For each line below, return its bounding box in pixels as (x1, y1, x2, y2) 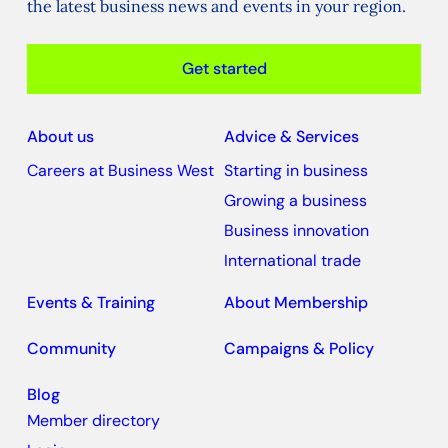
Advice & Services (224, 126, 359, 147)
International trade (224, 250, 361, 271)
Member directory (26, 410, 160, 431)
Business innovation (224, 220, 369, 241)
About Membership (224, 292, 368, 313)
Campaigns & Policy (224, 338, 374, 359)
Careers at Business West (26, 160, 214, 181)
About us (26, 126, 94, 147)
